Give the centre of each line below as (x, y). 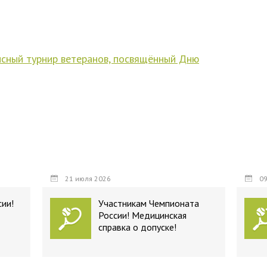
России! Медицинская (142, 215)
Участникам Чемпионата (149, 203)
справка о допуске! (137, 227)
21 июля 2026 (87, 178)
